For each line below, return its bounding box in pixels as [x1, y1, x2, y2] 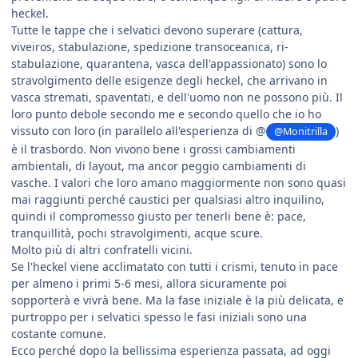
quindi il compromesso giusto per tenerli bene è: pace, [11, 208, 306, 224]
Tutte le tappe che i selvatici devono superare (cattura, [11, 22, 303, 38]
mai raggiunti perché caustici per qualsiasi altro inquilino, [11, 191, 324, 207]
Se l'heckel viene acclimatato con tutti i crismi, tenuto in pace [11, 258, 338, 274]
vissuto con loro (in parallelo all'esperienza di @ [11, 123, 266, 139]
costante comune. [11, 325, 106, 341]
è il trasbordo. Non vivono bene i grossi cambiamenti [11, 141, 296, 157]
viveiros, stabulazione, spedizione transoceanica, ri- [11, 39, 288, 55]
